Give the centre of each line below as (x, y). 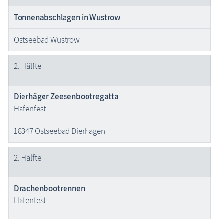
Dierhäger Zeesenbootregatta (66, 97)
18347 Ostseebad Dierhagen (59, 131)
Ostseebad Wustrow (47, 39)
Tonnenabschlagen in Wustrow (67, 17)
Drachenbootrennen (49, 188)
